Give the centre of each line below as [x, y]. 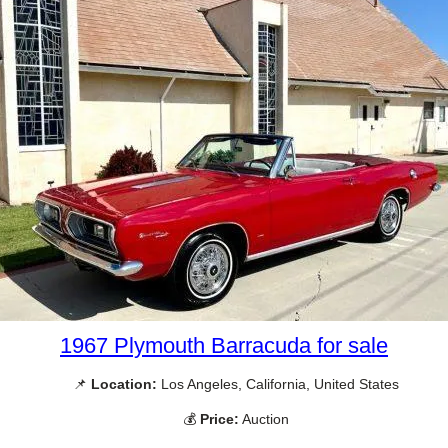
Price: [219, 419]
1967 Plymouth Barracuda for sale [224, 346]
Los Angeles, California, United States [278, 384]
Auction [264, 419]
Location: [124, 384]
